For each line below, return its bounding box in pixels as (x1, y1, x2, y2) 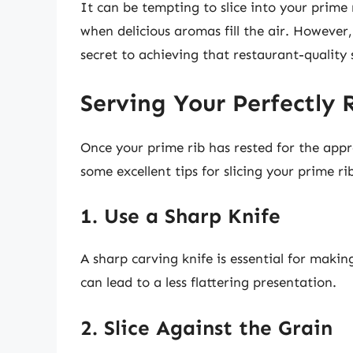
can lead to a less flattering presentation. (80, 274, 336, 291)
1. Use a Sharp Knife (80, 204, 281, 229)
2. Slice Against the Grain (80, 315, 333, 340)
